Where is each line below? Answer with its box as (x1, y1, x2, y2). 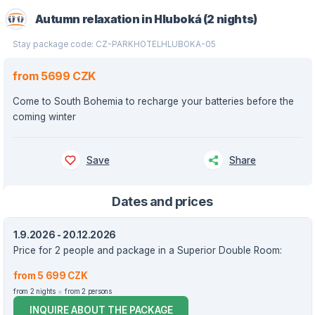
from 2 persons (65, 287, 112, 295)
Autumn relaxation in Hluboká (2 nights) (34, 12, 257, 26)
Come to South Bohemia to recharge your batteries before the (13, 96, 294, 107)
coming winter (13, 111, 76, 122)
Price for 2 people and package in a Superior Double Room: (13, 245, 282, 256)
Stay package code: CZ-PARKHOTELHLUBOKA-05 (13, 39, 216, 49)
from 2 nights (13, 287, 56, 295)
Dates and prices (112, 193, 213, 209)
